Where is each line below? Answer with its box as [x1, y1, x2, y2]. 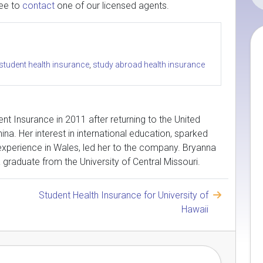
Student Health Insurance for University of [39, 190, 208, 201]
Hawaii [181, 204, 208, 215]
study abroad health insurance [93, 60, 205, 69]
